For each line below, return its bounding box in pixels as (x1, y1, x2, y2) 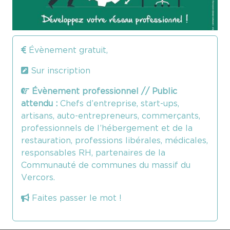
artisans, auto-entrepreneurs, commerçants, (21, 111, 200, 120)
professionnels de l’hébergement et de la (21, 124, 193, 132)
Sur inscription (28, 66, 90, 75)
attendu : (21, 99, 57, 108)
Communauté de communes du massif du (21, 161, 190, 169)
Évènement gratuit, (26, 46, 108, 54)
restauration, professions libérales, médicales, (21, 136, 208, 145)
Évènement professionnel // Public (32, 87, 177, 95)
